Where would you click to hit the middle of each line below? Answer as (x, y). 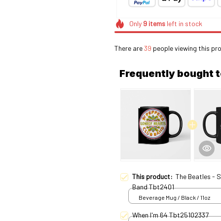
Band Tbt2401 (153, 186)
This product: (154, 176)
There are (129, 48)
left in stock (184, 23)
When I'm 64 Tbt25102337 (170, 215)
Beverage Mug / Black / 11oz (174, 198)
